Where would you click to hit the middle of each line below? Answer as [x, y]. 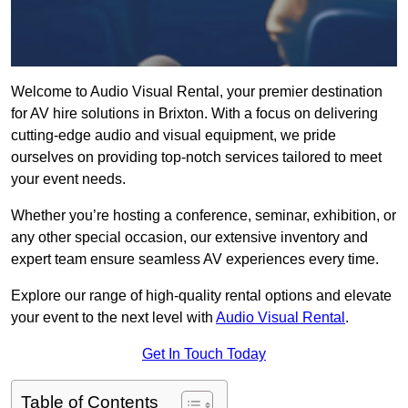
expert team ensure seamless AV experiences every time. [195, 260]
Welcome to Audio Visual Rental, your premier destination [197, 92]
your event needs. [68, 179]
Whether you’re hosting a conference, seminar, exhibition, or [204, 216]
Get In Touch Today [204, 354]
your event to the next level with [113, 318]
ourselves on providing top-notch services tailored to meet [196, 158]
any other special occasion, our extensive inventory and [189, 238]
